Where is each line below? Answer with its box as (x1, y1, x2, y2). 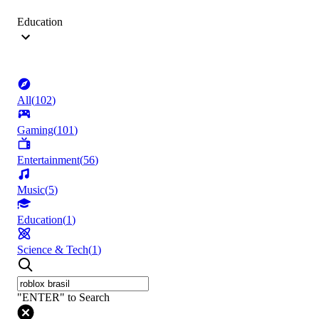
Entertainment (17, 154, 80, 167)
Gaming (17, 124, 53, 137)
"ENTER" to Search (17, 291, 110, 304)
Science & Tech (17, 244, 88, 256)
